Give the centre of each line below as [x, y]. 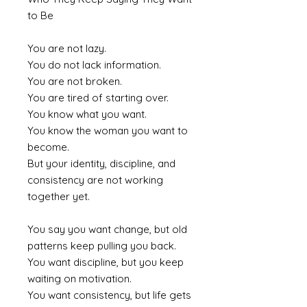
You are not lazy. [67, 49]
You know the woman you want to [108, 131]
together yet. [59, 197]
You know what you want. [87, 114]
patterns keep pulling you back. [102, 246]
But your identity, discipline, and [101, 164]
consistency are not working [95, 180]
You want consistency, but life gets [109, 295]
